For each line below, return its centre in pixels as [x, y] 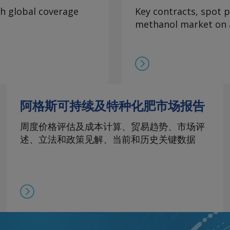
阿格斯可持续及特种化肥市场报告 [112, 106]
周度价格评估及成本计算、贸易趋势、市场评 [112, 127]
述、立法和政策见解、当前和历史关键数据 [108, 139]
